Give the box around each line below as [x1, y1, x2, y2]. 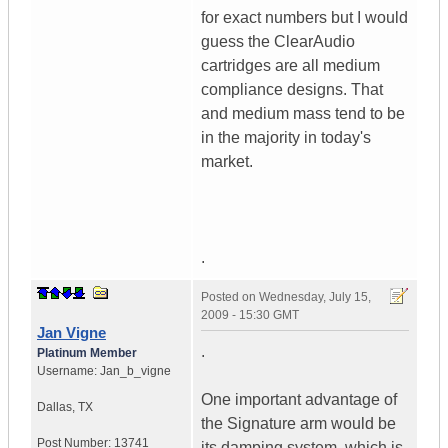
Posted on [201, 290, 259, 305]
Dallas [37, 400, 72, 415]
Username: [37, 364, 100, 379]
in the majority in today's [201, 129, 371, 147]
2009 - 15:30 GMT [201, 308, 299, 323]
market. [201, 153, 253, 171]
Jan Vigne [37, 324, 106, 342]
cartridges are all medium [201, 57, 380, 75]
